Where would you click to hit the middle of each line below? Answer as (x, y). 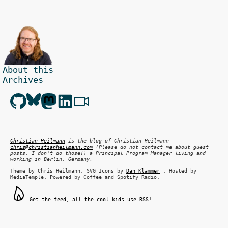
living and (189, 153)
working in (27, 159)
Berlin (53, 159)
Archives (23, 80)
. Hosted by (178, 170)
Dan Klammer (143, 170)
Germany (79, 159)
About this (28, 70)
